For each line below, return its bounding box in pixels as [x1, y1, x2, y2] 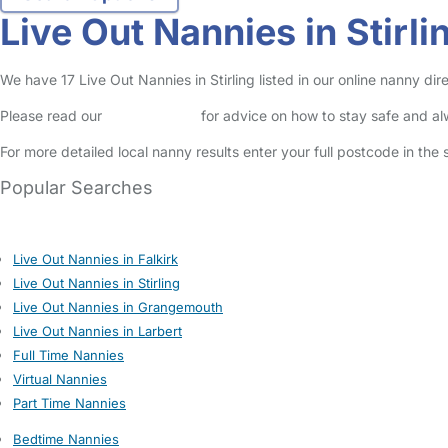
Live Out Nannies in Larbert [13, 323, 182, 339]
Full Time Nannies [13, 347, 124, 363]
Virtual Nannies [13, 371, 107, 387]
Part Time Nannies [13, 395, 126, 411]
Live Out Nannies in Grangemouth [13, 299, 223, 315]
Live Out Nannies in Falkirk [13, 251, 178, 267]
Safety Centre [106, 107, 197, 124]
